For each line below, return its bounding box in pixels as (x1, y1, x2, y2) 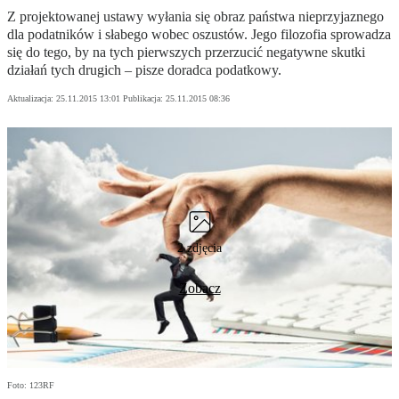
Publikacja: (123, 94, 166, 104)
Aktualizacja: (7, 94, 56, 104)
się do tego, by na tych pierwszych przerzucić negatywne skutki (7, 45, 365, 61)
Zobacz (178, 281, 221, 297)
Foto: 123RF (7, 380, 54, 391)
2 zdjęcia (177, 241, 222, 256)
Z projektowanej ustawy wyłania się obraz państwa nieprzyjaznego (7, 9, 384, 25)
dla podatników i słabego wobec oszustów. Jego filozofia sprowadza (7, 27, 391, 43)
